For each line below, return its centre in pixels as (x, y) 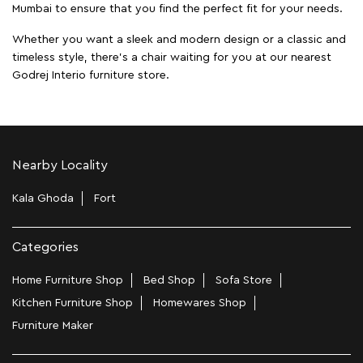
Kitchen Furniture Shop (73, 303)
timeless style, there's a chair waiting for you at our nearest (172, 57)
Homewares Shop (200, 303)
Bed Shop (169, 281)
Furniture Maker (53, 326)
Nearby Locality (60, 166)
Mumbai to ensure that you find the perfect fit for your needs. (177, 9)
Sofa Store (244, 281)
